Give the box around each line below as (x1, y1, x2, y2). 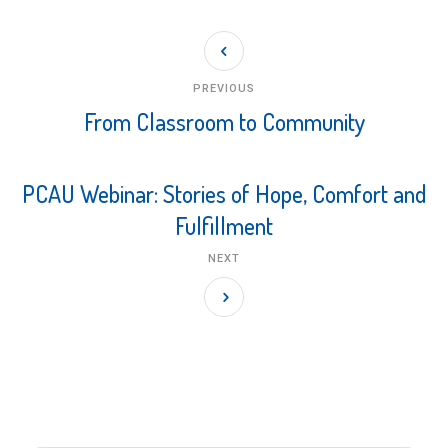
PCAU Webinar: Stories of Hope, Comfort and (22, 177, 426, 209)
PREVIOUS (192, 81, 256, 95)
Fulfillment (175, 209, 273, 241)
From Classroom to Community (83, 105, 365, 137)
